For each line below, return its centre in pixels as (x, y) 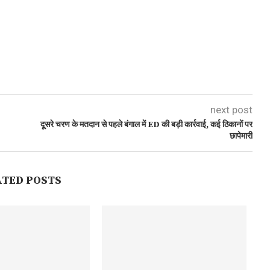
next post (231, 110)
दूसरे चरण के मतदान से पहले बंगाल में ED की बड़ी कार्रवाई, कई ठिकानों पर (146, 125)
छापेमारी (241, 136)
